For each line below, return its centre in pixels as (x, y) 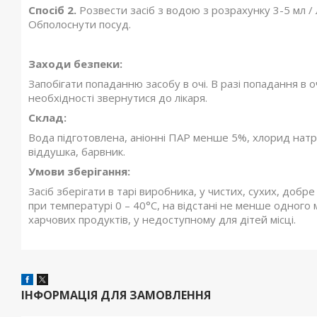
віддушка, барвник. (78, 152)
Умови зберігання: (79, 172)
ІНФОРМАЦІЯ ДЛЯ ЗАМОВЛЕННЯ (116, 295)
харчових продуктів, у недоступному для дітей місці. (162, 220)
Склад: (47, 118)
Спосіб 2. (52, 10)
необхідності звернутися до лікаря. (118, 98)
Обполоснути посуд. (80, 24)
